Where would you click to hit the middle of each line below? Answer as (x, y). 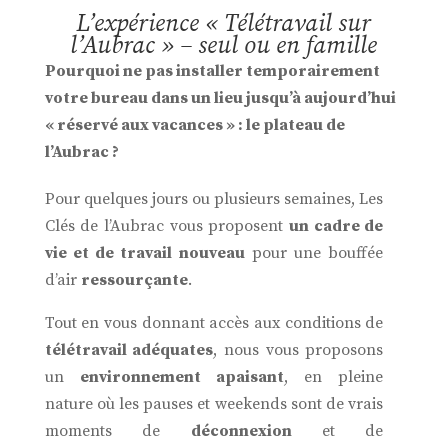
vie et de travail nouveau (144, 252)
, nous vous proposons (298, 349)
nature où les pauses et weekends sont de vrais (214, 403)
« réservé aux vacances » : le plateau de (194, 124)
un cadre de (336, 225)
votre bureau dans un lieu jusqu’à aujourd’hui (220, 97)
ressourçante (134, 279)
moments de (117, 430)
